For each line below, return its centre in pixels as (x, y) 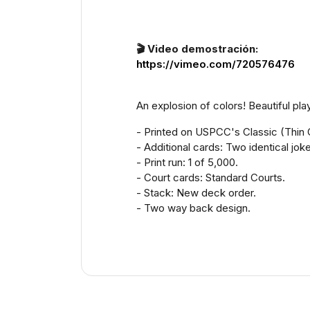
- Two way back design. (193, 208)
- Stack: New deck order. (196, 193)
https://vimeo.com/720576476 (216, 64)
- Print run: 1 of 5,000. (187, 162)
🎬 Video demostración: (197, 49)
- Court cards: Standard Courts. (211, 177)
